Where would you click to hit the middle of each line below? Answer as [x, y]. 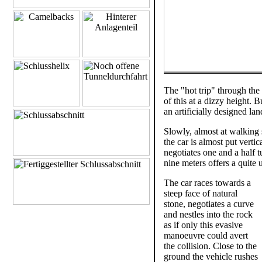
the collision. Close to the [210, 246]
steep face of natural [201, 193]
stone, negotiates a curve [209, 204]
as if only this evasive [203, 225]
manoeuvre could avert [206, 235]
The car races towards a [207, 183]
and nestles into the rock [208, 214]
